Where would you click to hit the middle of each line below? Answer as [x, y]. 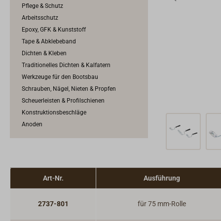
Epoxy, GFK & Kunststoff [54, 30]
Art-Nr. [53, 178]
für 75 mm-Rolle [162, 204]
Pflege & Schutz [42, 6]
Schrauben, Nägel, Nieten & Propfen [69, 89]
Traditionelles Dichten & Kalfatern [66, 65]
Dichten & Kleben [44, 53]
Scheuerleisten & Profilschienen [63, 101]
